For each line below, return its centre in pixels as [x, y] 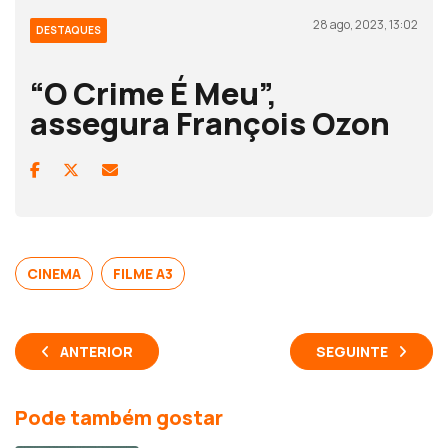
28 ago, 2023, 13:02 [365, 24]
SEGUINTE [352, 351]
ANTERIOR [96, 351]
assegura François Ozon [210, 122]
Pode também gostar [119, 417]
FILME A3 [143, 273]
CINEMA [54, 273]
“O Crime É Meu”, [153, 92]
